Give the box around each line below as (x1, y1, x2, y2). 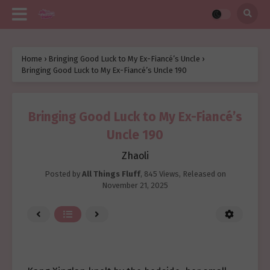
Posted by (44, 169, 82, 178)
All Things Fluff (81, 169, 140, 178)
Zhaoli (121, 150, 149, 162)
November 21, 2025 (102, 181, 168, 190)
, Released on (178, 169, 226, 178)
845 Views (143, 169, 179, 178)
